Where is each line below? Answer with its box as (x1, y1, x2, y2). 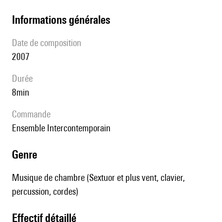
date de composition (17, 37, 81, 49)
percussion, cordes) (12, 186, 78, 197)
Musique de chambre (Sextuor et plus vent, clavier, (12, 172, 185, 183)
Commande (17, 109, 51, 120)
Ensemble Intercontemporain (16, 122, 111, 134)
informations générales (15, 13, 110, 27)
